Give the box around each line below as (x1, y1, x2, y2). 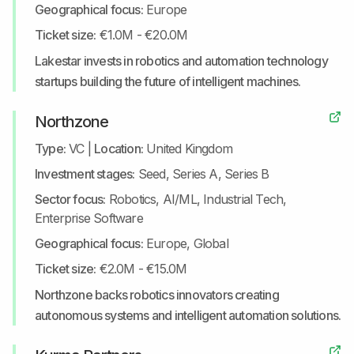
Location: (94, 141, 144, 156)
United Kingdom (146, 141, 233, 156)
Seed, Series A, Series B (137, 166, 269, 182)
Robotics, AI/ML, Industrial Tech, (108, 191, 287, 207)
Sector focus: (35, 191, 106, 207)
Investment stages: (35, 166, 135, 182)
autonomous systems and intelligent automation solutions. (35, 307, 341, 323)
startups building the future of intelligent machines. (35, 73, 301, 89)
